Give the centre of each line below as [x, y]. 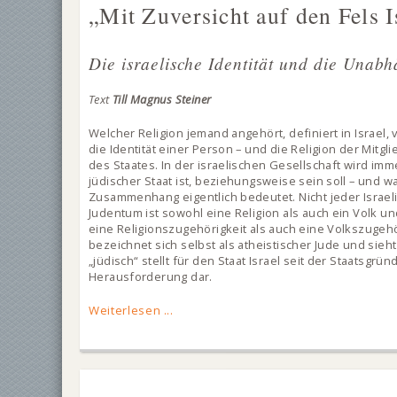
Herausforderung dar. [151, 276]
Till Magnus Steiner [162, 99]
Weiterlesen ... [131, 310]
